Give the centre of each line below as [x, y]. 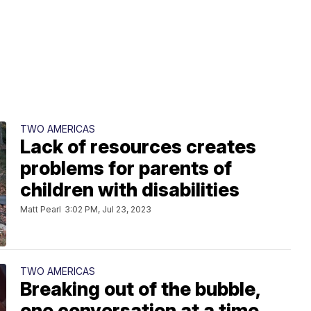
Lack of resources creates [138, 147]
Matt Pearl [41, 210]
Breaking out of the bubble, [141, 289]
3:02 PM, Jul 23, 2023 [108, 210]
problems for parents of [126, 169]
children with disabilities [130, 190]
